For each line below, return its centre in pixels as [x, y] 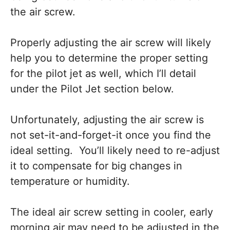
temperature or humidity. [70, 181]
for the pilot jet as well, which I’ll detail [103, 73]
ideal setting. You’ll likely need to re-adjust [115, 150]
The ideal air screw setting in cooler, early [112, 212]
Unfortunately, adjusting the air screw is [107, 119]
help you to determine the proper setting [109, 58]
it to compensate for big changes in [96, 166]
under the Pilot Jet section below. [92, 89]
